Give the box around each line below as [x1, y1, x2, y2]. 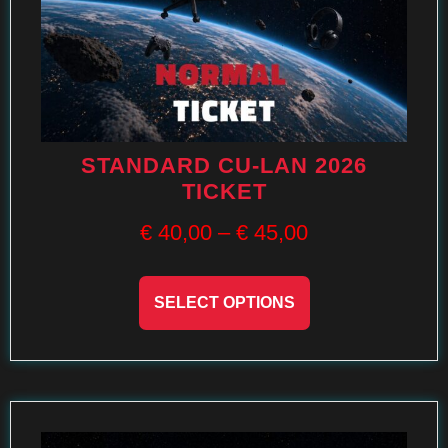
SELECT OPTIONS [153, 294, 295, 311]
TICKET [181, 179, 267, 204]
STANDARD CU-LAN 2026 [81, 153, 367, 178]
